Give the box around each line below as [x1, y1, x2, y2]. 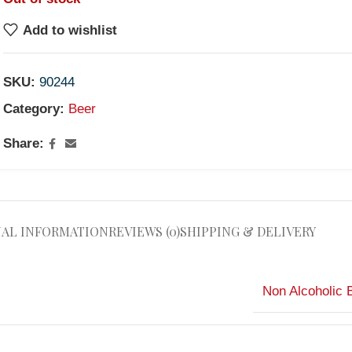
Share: [3, 136, 45, 151]
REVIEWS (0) [108, 223, 180, 240]
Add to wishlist [22, 22, 117, 38]
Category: [3, 101, 65, 116]
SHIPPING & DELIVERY [180, 223, 316, 240]
